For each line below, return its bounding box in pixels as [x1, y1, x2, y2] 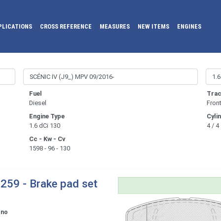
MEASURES [100, 23, 130, 31]
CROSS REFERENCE [40, 23, 92, 31]
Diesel [29, 99, 46, 107]
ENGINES [177, 23, 202, 31]
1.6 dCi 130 [29, 122, 60, 130]
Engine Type [29, 112, 65, 120]
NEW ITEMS [138, 23, 170, 31]
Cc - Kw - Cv [29, 135, 65, 143]
